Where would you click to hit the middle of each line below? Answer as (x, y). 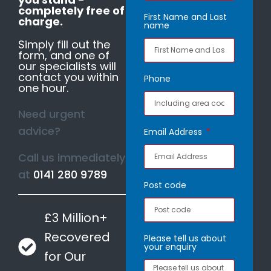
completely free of (71, 10)
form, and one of (64, 55)
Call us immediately (72, 157)
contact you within (68, 77)
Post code (165, 185)
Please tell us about (185, 238)
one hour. (43, 88)
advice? (39, 131)
